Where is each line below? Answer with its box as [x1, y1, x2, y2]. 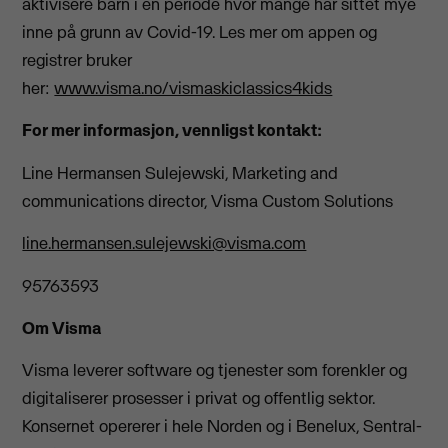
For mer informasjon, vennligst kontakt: [22, 119, 323, 142]
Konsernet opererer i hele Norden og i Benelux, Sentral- [22, 415, 423, 438]
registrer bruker [22, 49, 133, 71]
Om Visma [22, 316, 102, 339]
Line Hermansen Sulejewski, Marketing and [22, 161, 339, 184]
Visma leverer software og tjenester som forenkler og [22, 359, 408, 382]
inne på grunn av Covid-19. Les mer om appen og [22, 21, 378, 43]
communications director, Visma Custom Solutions [22, 189, 398, 212]
